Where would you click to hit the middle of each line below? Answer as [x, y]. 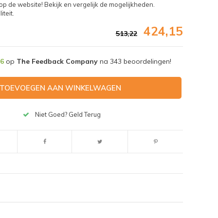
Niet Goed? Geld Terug [68, 115]
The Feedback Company [57, 61]
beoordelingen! [146, 61]
